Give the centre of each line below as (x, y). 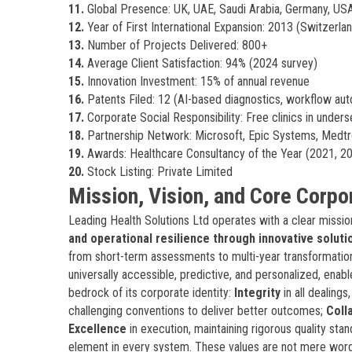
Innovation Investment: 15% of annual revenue (197, 81)
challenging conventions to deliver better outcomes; (197, 311)
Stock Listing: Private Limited (158, 172)
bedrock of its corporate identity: (151, 293)
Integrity (257, 293)
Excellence (97, 329)
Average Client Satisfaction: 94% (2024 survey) (201, 63)
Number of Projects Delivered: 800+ (176, 45)
